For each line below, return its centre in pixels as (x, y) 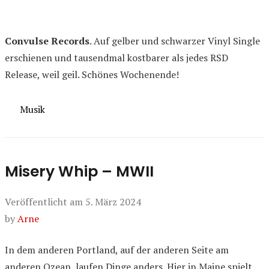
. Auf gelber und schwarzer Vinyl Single (175, 41)
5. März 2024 (113, 201)
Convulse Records (47, 41)
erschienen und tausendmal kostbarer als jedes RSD (116, 58)
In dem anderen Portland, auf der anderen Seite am (117, 249)
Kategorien (29, 109)
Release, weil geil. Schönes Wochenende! (92, 74)
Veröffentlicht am (45, 201)
